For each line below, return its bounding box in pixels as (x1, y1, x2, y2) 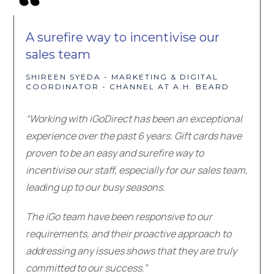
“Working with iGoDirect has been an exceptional (26, 112, 242, 126)
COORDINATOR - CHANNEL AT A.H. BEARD (26, 82, 229, 92)
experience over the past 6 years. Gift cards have (26, 129, 242, 143)
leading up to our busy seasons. (26, 180, 165, 194)
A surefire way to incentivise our (26, 30, 220, 45)
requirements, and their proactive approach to (26, 227, 231, 241)
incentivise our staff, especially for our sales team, (26, 163, 248, 177)
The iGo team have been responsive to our (26, 210, 212, 224)
